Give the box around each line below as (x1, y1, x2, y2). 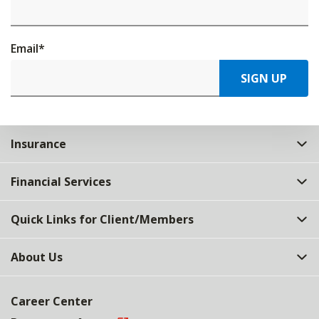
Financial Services (11, 174, 111, 189)
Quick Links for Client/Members (11, 211, 194, 227)
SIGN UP (241, 70, 287, 86)
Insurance (11, 136, 66, 152)
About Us (11, 249, 63, 265)
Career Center (11, 293, 93, 309)
